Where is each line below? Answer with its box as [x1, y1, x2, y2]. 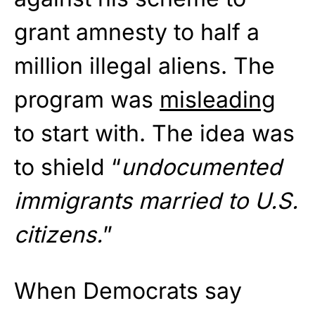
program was [14, 86, 160, 114]
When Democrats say [14, 277, 242, 305]
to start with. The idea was [14, 120, 295, 148]
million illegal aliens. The [14, 52, 275, 80]
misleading [160, 86, 276, 114]
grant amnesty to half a [14, 18, 259, 46]
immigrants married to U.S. [14, 187, 298, 215]
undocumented [121, 153, 282, 181]
